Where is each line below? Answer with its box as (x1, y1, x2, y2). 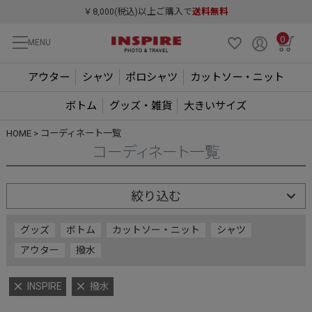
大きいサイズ (184, 99, 247, 112)
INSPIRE (26, 280, 62, 292)
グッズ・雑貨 (109, 99, 172, 112)
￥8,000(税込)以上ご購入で (84, 6, 192, 17)
